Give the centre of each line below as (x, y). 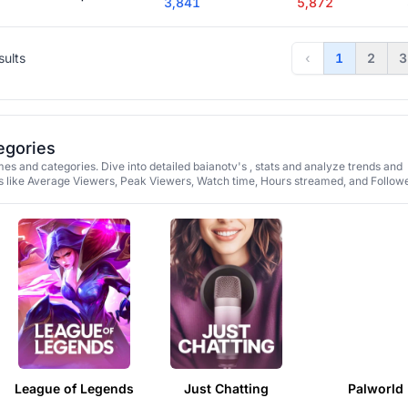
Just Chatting (226, 388)
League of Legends (74, 388)
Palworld (375, 388)
